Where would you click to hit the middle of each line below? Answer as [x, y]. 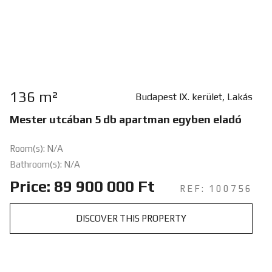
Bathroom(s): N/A [45, 164]
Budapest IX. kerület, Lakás [194, 97]
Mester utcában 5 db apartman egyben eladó [125, 119]
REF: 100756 [216, 188]
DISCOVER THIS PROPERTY [131, 218]
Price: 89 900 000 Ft [82, 186]
